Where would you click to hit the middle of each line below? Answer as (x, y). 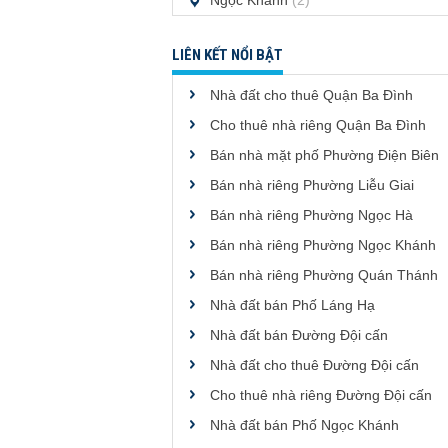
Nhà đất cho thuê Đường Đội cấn (314, 365)
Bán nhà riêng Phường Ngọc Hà (311, 215)
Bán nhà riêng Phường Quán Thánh (324, 275)
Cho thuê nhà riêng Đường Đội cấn (321, 395)
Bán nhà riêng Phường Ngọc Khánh (323, 245)
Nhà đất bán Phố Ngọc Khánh (304, 425)
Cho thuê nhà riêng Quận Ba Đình (318, 125)
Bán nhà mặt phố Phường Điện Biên (324, 155)
